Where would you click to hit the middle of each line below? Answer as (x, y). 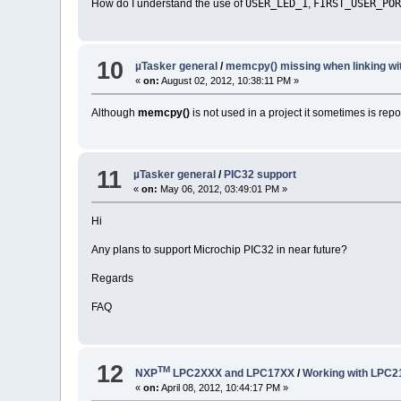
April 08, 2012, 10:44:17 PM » (224, 387)
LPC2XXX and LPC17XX (233, 373)
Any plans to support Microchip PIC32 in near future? (220, 250)
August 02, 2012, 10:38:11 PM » (230, 80)
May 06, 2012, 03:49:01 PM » (223, 189)
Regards (113, 279)
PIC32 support (260, 175)
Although (115, 112)
